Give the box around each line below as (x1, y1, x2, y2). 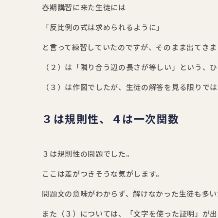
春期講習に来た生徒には (42, 3, 126, 12)
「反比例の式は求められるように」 (42, 23, 164, 32)
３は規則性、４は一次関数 (42, 113, 180, 126)
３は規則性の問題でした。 (42, 149, 134, 159)
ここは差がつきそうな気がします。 (42, 169, 164, 179)
